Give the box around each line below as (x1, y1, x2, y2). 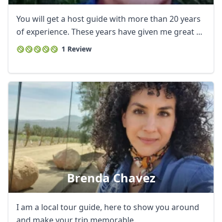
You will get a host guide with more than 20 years (16, 13, 201, 24)
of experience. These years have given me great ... (16, 26, 202, 37)
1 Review (61, 44, 92, 54)
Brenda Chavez (66, 169, 156, 186)
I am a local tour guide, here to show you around (16, 202, 199, 213)
